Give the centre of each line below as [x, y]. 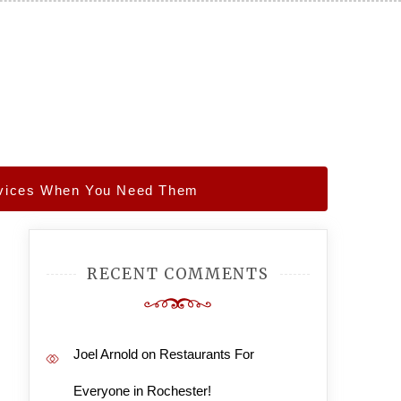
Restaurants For [206, 354]
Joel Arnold [105, 354]
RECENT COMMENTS [178, 274]
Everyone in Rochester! [142, 391]
